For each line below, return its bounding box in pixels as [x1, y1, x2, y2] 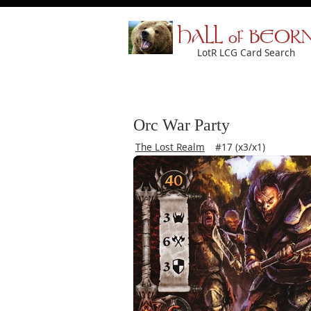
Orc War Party [133, 116, 230, 134]
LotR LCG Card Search [197, 46, 295, 59]
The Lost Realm [135, 140, 205, 153]
